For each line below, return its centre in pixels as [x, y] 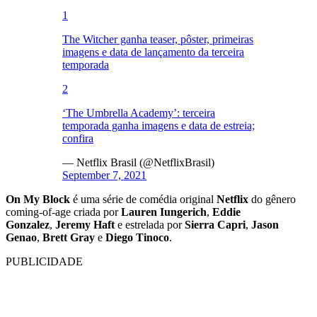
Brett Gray [69, 238]
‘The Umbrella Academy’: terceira [139, 113]
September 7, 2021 [104, 175]
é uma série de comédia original [143, 200]
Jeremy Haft [85, 225]
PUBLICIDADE [44, 262]
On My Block [38, 200]
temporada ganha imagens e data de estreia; [158, 126]
